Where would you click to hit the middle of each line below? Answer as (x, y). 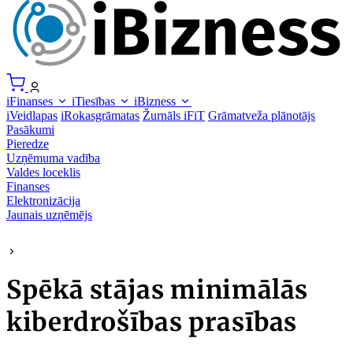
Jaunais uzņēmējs (49, 214)
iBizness (156, 101)
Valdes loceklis (43, 172)
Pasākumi (30, 129)
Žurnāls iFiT (174, 115)
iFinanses (31, 101)
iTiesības (95, 101)
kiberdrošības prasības (152, 323)
